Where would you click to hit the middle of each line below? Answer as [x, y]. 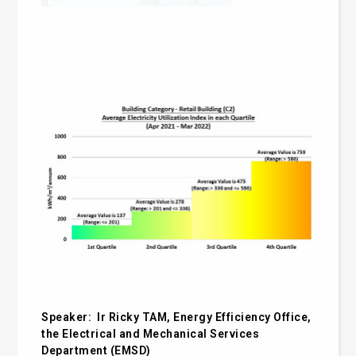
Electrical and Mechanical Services [161, 333]
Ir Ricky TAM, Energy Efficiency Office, [204, 317]
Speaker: [70, 317]
